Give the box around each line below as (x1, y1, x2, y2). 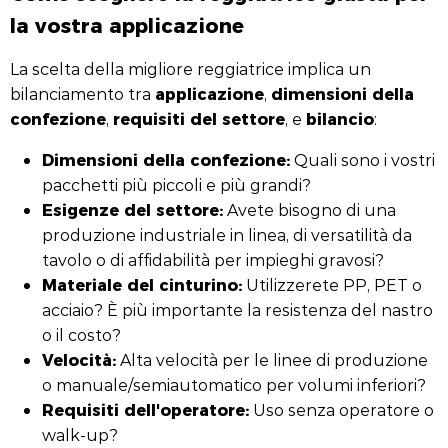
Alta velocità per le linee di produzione (116, 349, 428, 370)
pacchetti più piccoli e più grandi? (42, 174, 311, 195)
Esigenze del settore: (42, 197, 223, 221)
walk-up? (42, 424, 118, 445)
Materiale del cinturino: (42, 272, 242, 296)
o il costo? (42, 324, 121, 345)
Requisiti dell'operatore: (42, 397, 249, 421)
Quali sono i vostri (290, 149, 435, 170)
